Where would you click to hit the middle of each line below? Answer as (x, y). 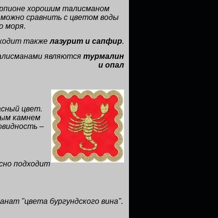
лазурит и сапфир (86, 41)
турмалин (104, 56)
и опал (111, 65)
